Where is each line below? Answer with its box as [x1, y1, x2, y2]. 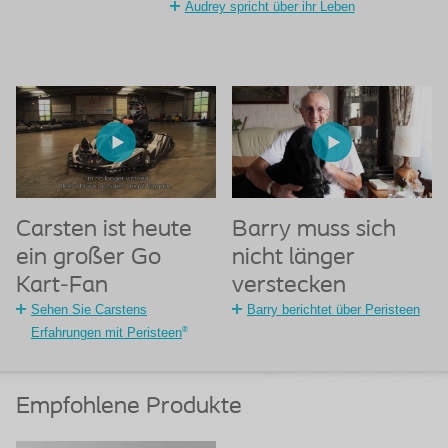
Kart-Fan [16, 274, 108, 299]
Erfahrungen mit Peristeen [31, 325, 182, 341]
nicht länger [232, 246, 355, 271]
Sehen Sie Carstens [31, 302, 147, 318]
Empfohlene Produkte [16, 394, 242, 419]
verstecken [232, 274, 346, 299]
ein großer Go [16, 246, 161, 271]
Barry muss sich [232, 218, 396, 243]
